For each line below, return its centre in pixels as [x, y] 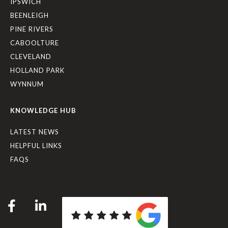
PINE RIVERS [32, 29]
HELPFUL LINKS [36, 146]
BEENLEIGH [30, 15]
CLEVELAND [31, 56]
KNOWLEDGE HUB [43, 110]
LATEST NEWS [35, 132]
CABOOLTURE [35, 43]
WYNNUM [27, 84]
